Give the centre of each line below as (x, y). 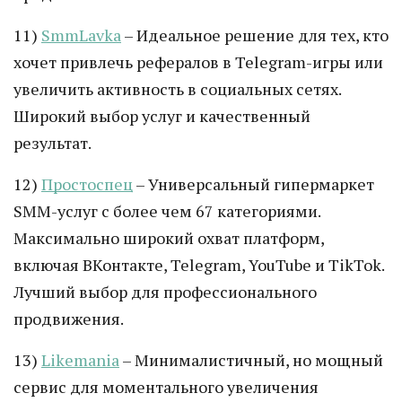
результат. (52, 143)
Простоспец (87, 184)
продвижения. (69, 319)
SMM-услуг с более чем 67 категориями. (167, 211)
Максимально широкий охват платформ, (169, 238)
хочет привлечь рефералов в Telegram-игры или (198, 62)
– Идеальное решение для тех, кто (255, 35)
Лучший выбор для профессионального (165, 292)
